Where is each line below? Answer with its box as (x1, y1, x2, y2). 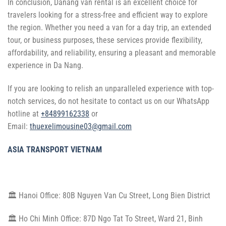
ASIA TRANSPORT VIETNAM (8, 144, 102, 154)
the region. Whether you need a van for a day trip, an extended (8, 23, 211, 33)
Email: (8, 122, 30, 132)
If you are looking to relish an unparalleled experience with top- (8, 84, 214, 94)
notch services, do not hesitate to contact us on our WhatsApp (8, 96, 209, 106)
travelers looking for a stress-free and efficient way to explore (8, 10, 208, 20)
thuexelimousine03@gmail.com (30, 122, 132, 132)
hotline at (8, 109, 41, 119)
